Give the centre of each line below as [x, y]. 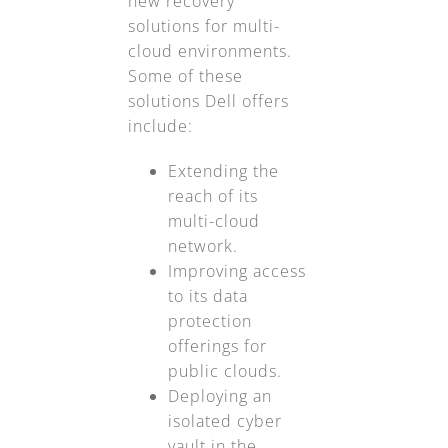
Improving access [236, 271]
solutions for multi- [203, 26]
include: [160, 126]
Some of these [185, 76]
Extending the [223, 171]
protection [209, 321]
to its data [207, 296]
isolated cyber [224, 421]
